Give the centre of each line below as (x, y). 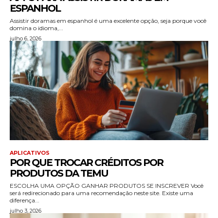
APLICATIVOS (30, 153)
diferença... (25, 200)
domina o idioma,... (36, 28)
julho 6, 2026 (26, 38)
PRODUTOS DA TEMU (59, 173)
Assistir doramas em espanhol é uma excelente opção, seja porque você (108, 20)
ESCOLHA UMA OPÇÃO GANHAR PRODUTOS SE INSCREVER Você (45, 185)
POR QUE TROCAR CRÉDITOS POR (86, 162)
